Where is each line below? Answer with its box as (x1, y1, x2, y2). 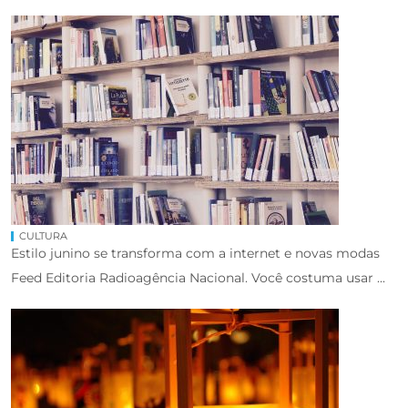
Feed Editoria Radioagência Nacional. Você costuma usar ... (11, 269, 385, 286)
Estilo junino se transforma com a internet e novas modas (11, 244, 380, 261)
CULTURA (19, 229, 67, 242)
